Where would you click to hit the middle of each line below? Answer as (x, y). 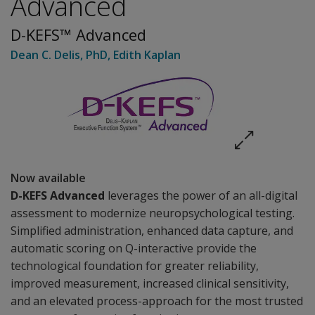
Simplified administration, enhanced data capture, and (152, 231)
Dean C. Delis (45, 55)
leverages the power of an (177, 195)
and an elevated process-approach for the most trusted (157, 301)
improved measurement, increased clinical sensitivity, (150, 283)
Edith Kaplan (147, 55)
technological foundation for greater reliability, (135, 266)
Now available (48, 178)
